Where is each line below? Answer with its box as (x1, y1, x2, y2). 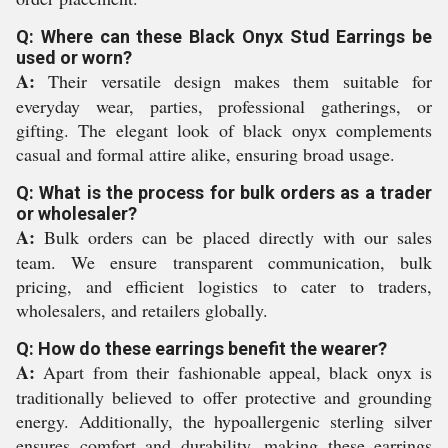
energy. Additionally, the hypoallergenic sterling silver (16, 409, 432, 433)
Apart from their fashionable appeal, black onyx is (35, 360, 432, 384)
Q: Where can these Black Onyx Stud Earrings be (16, 26, 432, 47)
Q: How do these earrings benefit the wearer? (16, 338, 387, 359)
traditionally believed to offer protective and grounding (16, 385, 432, 409)
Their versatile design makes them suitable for (35, 69, 432, 93)
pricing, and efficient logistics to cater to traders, (16, 274, 432, 298)
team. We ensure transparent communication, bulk (16, 250, 432, 274)
